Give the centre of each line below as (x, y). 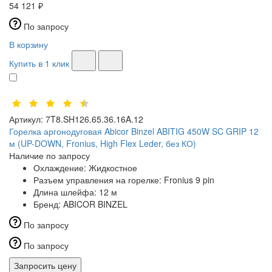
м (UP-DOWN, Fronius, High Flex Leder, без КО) (103, 144)
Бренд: (48, 204)
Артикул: (26, 119)
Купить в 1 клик (39, 63)
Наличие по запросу (49, 156)
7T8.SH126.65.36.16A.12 (94, 119)
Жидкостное (113, 168)
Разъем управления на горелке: (99, 180)
